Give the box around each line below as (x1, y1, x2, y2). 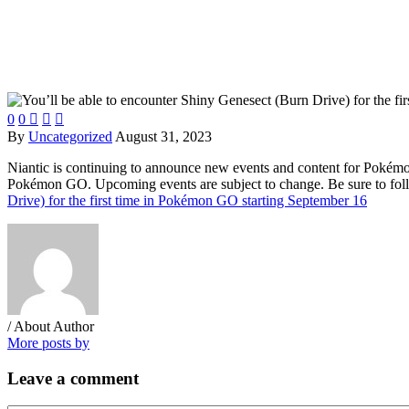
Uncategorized (28, 128, 112, 144)
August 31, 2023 (115, 128, 212, 144)
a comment (57, 368, 139, 388)
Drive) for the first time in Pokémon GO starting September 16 (7, 192, 367, 208)
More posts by (7, 334, 89, 351)
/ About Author (7, 318, 94, 334)
